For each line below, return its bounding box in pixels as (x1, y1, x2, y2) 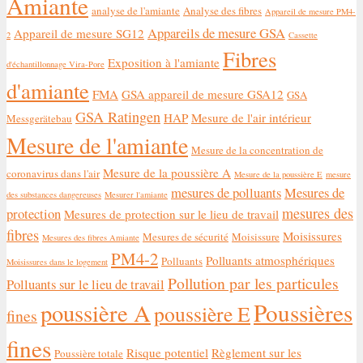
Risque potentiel (126, 344, 208, 361)
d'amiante (6, 76, 89, 105)
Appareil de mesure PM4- (265, 6, 356, 18)
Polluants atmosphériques (206, 252, 335, 269)
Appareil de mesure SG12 (14, 25, 144, 42)
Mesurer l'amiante (105, 189, 168, 201)
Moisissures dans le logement (6, 256, 108, 268)
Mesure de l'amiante (6, 130, 188, 161)
